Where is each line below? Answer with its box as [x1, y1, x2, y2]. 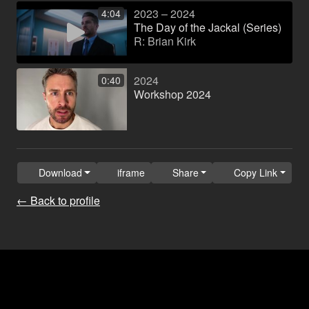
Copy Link [233, 166, 277, 180]
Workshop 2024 [133, 86, 211, 102]
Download [38, 166, 82, 180]
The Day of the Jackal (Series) [133, 19, 281, 35]
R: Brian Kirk [133, 33, 196, 49]
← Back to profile [17, 192, 100, 209]
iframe [117, 166, 146, 180]
